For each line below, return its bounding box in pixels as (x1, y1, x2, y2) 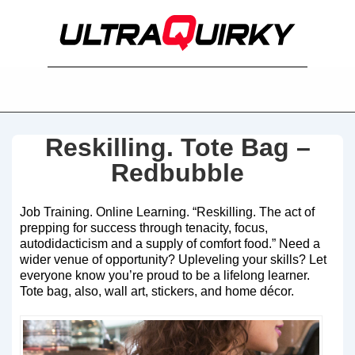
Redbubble (111, 158, 244, 187)
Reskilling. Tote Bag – (44, 133, 311, 162)
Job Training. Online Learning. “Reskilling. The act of (20, 205, 315, 219)
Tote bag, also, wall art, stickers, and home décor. (20, 284, 294, 298)
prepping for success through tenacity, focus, (20, 221, 268, 235)
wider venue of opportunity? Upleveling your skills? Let (20, 253, 326, 266)
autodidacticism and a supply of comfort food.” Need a (20, 237, 320, 250)
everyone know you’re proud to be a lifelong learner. (20, 269, 310, 282)
